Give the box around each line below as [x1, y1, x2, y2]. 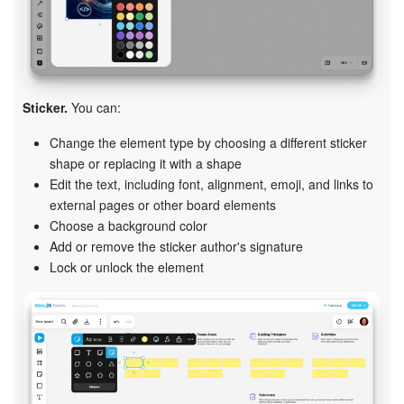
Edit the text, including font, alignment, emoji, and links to [50, 174, 373, 193]
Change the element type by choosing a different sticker [50, 133, 367, 151]
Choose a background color [50, 216, 207, 234]
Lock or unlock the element [50, 257, 204, 276]
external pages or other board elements [50, 195, 276, 214]
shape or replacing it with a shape [50, 153, 242, 172]
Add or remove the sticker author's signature [50, 236, 303, 255]
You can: [68, 97, 121, 116]
